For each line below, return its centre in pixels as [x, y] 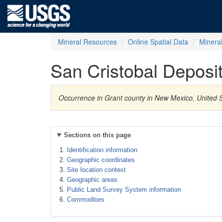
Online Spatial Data [158, 42]
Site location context [96, 170]
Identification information [102, 150]
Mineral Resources [87, 42]
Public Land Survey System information [124, 190]
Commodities [86, 199]
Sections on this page [97, 135]
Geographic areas [92, 180]
